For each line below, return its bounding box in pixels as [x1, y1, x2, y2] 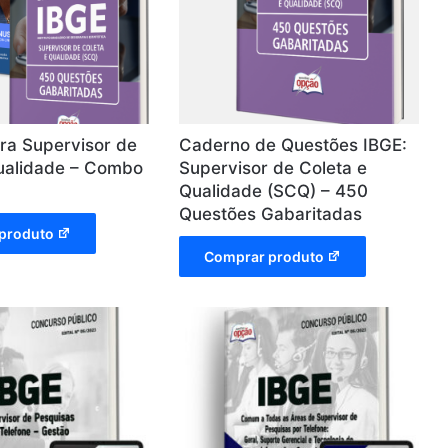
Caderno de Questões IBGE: [179, 135, 408, 156]
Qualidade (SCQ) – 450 [179, 181, 369, 202]
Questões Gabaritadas [179, 204, 363, 225]
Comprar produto [204, 248, 325, 266]
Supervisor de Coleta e [179, 158, 368, 179]
